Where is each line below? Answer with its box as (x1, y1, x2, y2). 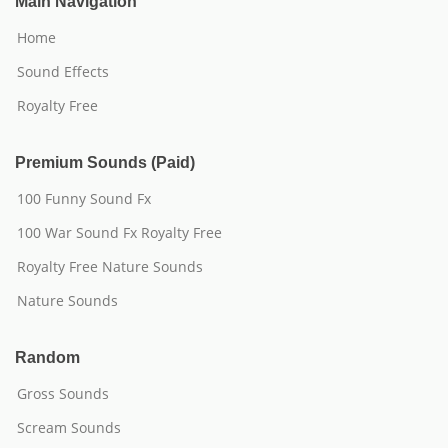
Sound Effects (17, 62, 109, 81)
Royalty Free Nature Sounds (17, 257, 203, 276)
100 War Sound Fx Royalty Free (17, 223, 222, 242)
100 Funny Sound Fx (17, 189, 151, 208)
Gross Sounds (17, 384, 109, 403)
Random (15, 349, 80, 366)
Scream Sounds (17, 418, 121, 437)
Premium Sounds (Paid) (15, 154, 195, 171)
